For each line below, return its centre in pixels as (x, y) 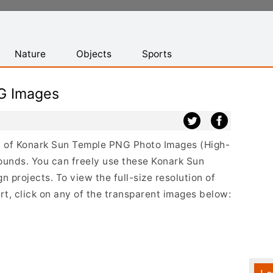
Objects (94, 54)
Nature (30, 54)
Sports (157, 54)
